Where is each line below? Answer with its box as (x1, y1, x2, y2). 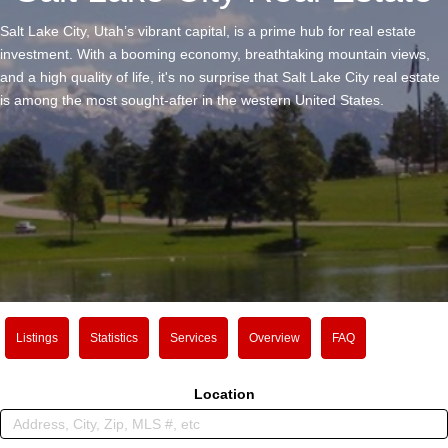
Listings (16, 331, 58, 345)
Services (170, 331, 217, 345)
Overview (249, 331, 300, 345)
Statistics (90, 331, 138, 345)
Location (193, 386, 255, 402)
